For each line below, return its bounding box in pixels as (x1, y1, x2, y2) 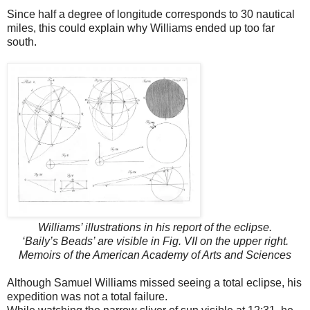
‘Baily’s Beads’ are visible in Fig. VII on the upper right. (21, 235, 289, 248)
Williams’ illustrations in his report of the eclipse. (38, 221, 272, 234)
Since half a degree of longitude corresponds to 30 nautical (7, 8, 295, 21)
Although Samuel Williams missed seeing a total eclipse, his (7, 277, 302, 289)
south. (7, 36, 37, 48)
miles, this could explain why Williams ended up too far (7, 22, 275, 35)
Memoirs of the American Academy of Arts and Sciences (19, 249, 291, 262)
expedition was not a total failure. (7, 291, 167, 303)
